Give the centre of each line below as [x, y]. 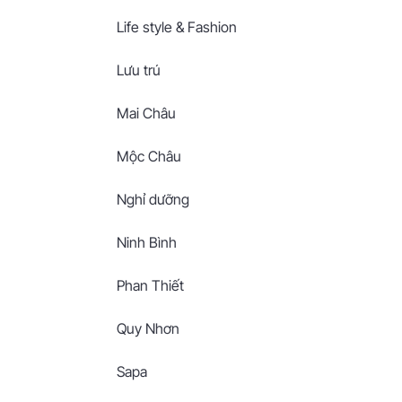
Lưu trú [139, 70]
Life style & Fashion [177, 27]
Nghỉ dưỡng [153, 199]
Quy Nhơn [148, 328]
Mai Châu [146, 113]
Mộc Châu [149, 156]
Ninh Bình [147, 242]
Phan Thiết [150, 285]
